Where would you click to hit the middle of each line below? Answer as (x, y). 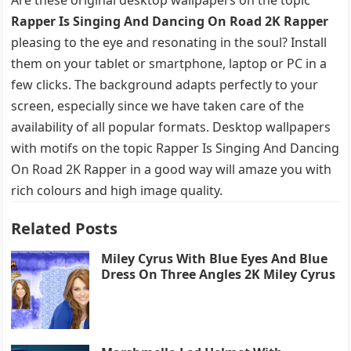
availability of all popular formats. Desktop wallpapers (171, 127)
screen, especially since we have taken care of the (158, 105)
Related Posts (65, 228)
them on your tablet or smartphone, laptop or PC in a (169, 63)
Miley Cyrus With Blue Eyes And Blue (215, 258)
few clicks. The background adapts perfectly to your (165, 84)
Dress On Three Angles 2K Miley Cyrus (219, 274)
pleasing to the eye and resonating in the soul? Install (169, 42)
